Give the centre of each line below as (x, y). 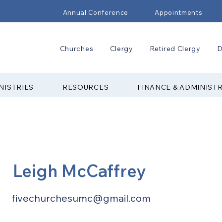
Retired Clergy (175, 49)
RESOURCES (85, 87)
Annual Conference (95, 12)
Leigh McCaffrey (79, 171)
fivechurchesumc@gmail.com (81, 198)
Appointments (179, 12)
